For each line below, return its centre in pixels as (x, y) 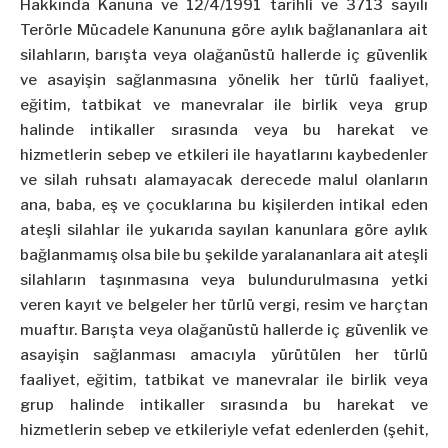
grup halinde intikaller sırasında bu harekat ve (224, 405)
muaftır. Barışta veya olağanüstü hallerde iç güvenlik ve (224, 330)
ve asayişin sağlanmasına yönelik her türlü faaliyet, (224, 80)
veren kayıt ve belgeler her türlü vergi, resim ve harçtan (224, 305)
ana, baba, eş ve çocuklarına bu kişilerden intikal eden (224, 205)
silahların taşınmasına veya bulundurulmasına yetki (224, 280)
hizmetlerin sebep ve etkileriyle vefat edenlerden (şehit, (224, 430)
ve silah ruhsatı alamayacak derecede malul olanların (224, 180)
